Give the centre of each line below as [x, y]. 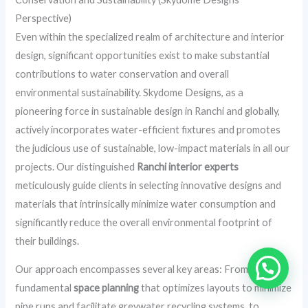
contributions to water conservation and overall [122, 74]
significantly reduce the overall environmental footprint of [144, 222]
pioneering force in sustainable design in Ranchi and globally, [148, 111]
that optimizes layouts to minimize [216, 288]
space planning [107, 288]
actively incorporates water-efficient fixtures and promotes [148, 129]
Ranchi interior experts [188, 166]
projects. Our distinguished [76, 166]
